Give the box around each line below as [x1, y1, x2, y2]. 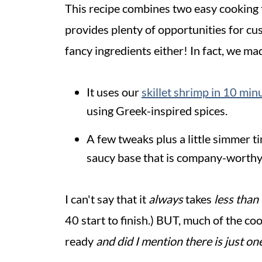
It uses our [87, 85, 142, 99]
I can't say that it [65, 192, 149, 206]
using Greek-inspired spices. [87, 104, 227, 118]
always [149, 192, 183, 206]
